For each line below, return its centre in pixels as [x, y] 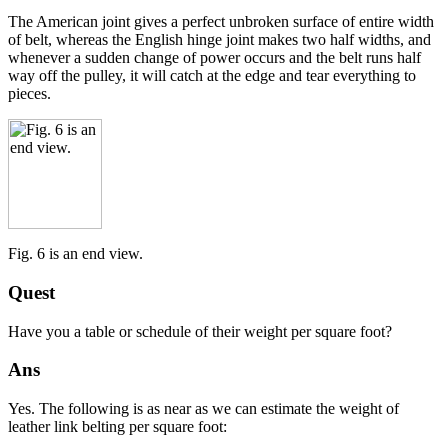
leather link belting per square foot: [117, 427]
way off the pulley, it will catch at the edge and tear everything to [212, 76]
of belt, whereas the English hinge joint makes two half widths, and [219, 40]
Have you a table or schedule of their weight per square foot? [200, 331]
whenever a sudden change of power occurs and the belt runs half [214, 58]
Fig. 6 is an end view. [75, 254]
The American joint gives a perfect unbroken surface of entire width [221, 22]
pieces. [29, 94]
